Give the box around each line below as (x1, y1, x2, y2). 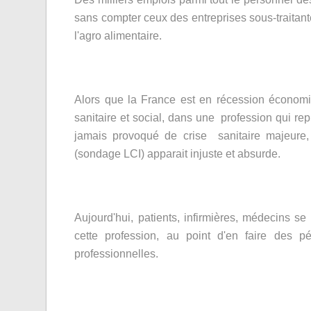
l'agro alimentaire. (74, 30, 162, 42)
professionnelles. (74, 248, 159, 260)
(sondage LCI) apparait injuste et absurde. (74, 148, 281, 160)
